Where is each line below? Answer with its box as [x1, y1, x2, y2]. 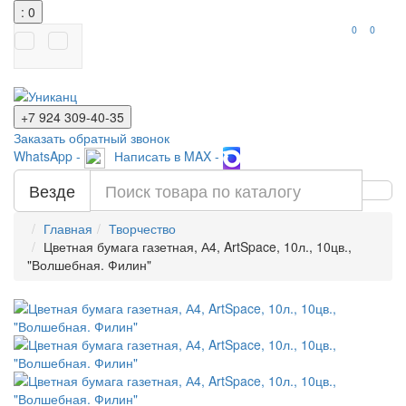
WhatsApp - [14, 147, 84, 166]
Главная [43, 219, 92, 237]
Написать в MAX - [114, 147, 223, 166]
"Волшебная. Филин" [27, 256, 151, 274]
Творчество [109, 219, 176, 237]
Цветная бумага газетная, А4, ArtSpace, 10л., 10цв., [43, 237, 352, 256]
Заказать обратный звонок [14, 129, 169, 147]
